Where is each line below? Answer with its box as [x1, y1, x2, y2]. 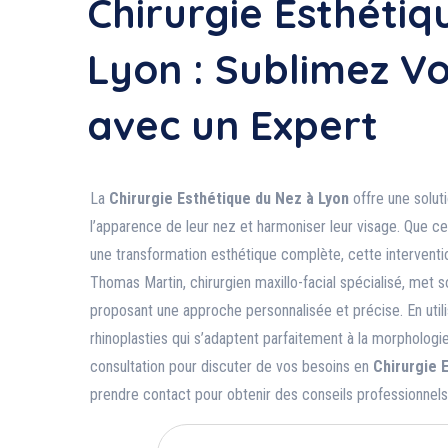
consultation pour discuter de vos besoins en [90, 357, 373, 377]
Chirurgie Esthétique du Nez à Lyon [109, 189, 349, 209]
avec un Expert [87, 100, 378, 151]
